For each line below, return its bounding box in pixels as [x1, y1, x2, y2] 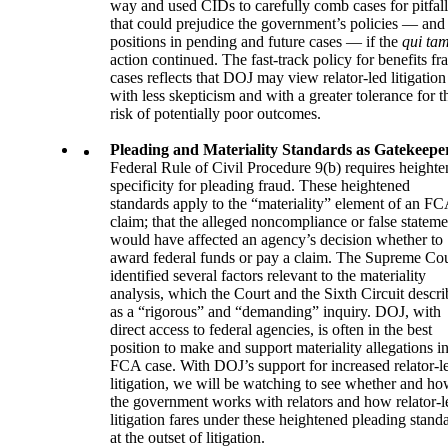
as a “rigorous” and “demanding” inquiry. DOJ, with [110, 303, 441, 320]
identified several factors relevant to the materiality [110, 267, 426, 284]
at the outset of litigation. [110, 429, 265, 446]
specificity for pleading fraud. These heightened [110, 177, 410, 194]
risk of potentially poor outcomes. [110, 105, 321, 122]
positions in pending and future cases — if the [110, 33, 402, 50]
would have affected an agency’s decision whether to [110, 231, 443, 248]
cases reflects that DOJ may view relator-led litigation [110, 69, 446, 86]
